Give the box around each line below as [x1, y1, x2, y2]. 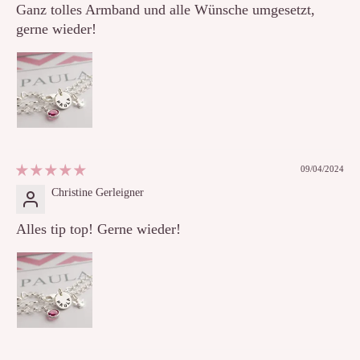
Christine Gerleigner [51, 186, 144, 199]
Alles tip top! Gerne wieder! [16, 221, 181, 238]
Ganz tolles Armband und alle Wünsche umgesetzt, [16, 2, 315, 18]
